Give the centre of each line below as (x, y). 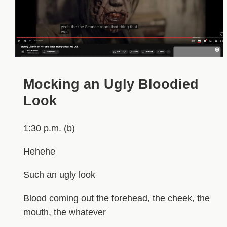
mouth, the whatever (64, 212)
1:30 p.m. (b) (49, 128)
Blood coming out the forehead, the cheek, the (116, 198)
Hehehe (39, 151)
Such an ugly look (59, 175)
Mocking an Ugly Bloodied (111, 84)
